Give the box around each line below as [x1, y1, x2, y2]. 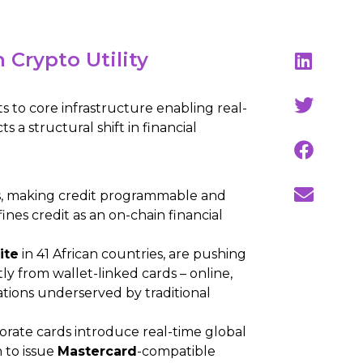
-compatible [137, 344, 216, 360]
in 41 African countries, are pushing [19, 246, 246, 263]
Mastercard [58, 344, 137, 360]
